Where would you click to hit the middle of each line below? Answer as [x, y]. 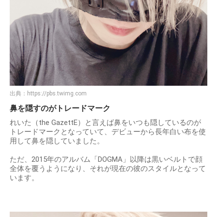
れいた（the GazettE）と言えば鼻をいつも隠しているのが [105, 122]
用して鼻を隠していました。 [57, 141]
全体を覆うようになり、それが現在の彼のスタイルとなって [108, 168]
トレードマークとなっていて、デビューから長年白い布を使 [108, 132]
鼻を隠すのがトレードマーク [60, 108]
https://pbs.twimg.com [57, 93]
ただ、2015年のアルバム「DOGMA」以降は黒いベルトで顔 [106, 159]
